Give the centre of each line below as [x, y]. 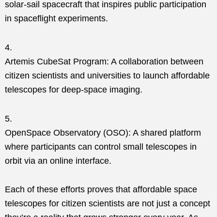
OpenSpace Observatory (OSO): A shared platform [103, 132]
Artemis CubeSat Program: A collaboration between [104, 61]
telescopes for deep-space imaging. [74, 89]
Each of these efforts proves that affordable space [101, 189]
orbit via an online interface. [58, 161]
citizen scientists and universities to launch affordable [107, 75]
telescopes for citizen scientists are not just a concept [108, 203]
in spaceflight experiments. [56, 18]
